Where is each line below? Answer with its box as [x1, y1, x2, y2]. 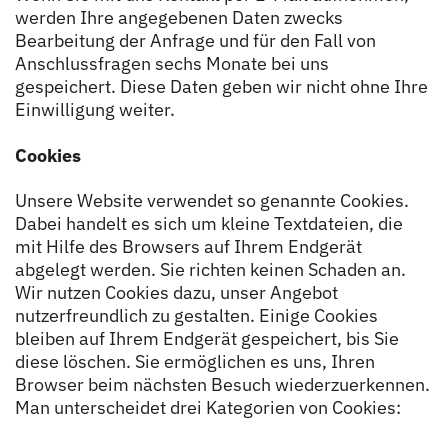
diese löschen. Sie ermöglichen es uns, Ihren [15, 350, 375, 373]
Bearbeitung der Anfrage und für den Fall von [15, 29, 376, 52]
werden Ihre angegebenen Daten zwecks [15, 6, 343, 29]
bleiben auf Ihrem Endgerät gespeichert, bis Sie [15, 327, 399, 350]
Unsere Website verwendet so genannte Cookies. [15, 189, 409, 212]
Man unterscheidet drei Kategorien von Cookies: [15, 396, 401, 419]
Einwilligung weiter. [15, 98, 175, 121]
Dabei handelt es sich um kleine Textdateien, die [15, 212, 403, 235]
